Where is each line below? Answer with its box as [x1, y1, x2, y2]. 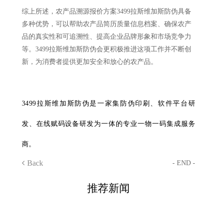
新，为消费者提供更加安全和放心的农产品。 [21, 58, 157, 65]
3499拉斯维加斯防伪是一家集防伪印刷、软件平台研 [21, 100, 196, 107]
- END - [172, 159, 196, 167]
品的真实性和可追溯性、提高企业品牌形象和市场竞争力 [21, 33, 191, 40]
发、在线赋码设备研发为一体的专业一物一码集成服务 [21, 120, 196, 127]
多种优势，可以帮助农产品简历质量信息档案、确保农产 [21, 20, 191, 28]
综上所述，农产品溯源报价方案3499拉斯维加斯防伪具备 [21, 8, 191, 15]
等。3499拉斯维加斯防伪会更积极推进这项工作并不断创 [21, 46, 191, 53]
